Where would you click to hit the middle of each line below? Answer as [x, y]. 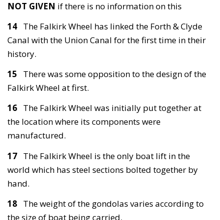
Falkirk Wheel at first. [48, 88]
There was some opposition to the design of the [115, 74]
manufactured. [37, 136]
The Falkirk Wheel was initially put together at [112, 108]
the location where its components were [84, 122]
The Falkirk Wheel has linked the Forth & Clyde [113, 27]
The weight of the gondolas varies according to [113, 203]
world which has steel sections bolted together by [103, 169]
